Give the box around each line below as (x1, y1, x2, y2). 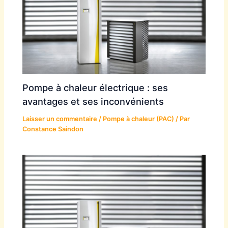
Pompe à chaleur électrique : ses (22, 82, 168, 94)
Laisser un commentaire (22, 115, 98, 123)
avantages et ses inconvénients (22, 96, 164, 107)
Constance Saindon (22, 125, 84, 133)
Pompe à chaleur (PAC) (103, 115, 175, 123)
